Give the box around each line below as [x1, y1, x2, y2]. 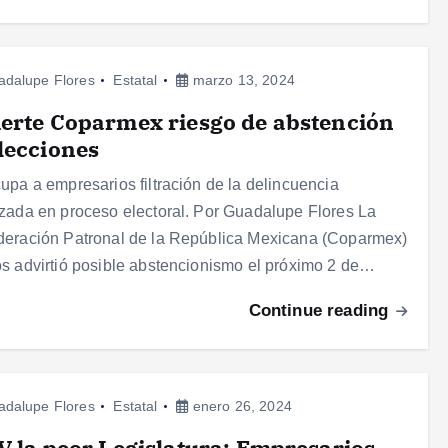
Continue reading [248, 301, 394, 321]
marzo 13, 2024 [188, 72, 295, 89]
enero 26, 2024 [188, 398, 292, 415]
